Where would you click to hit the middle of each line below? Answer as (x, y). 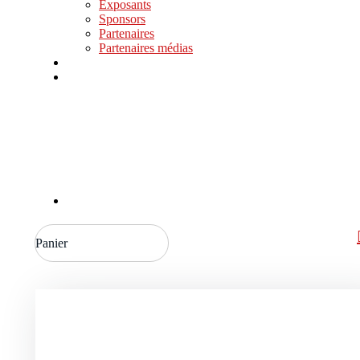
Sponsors (122, 18)
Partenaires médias (146, 47)
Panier (51, 243)
